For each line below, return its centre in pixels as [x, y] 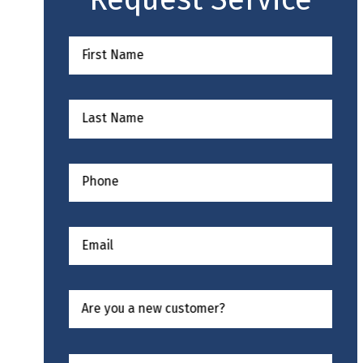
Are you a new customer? [153, 308]
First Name [113, 54]
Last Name [113, 117]
